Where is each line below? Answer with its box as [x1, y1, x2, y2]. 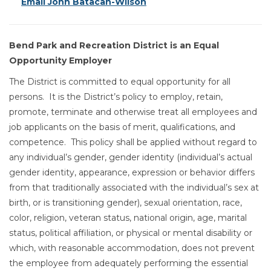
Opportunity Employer [9, 55, 112, 66]
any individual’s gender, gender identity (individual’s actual [9, 152, 252, 163]
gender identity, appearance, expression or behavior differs [9, 167, 255, 178]
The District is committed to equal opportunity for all [9, 76, 230, 87]
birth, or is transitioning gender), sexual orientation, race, [9, 197, 242, 208]
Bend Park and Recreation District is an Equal [9, 40, 219, 51]
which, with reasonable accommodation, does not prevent [9, 243, 255, 253]
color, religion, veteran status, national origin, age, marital [9, 212, 247, 223]
